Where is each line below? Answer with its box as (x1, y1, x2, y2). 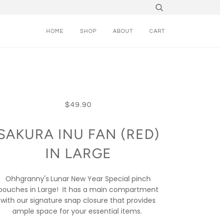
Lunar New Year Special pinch (51, 174, 151, 184)
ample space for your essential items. (12, 206, 144, 216)
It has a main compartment (62, 185, 159, 194)
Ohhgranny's (5, 174, 50, 184)
